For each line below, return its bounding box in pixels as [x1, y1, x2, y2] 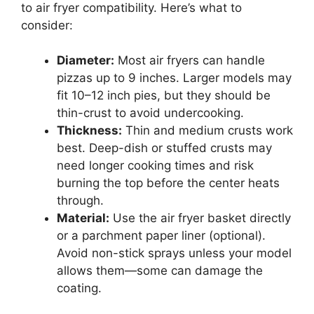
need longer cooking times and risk [57, 158, 254, 173]
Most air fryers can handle [114, 53, 265, 68]
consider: [21, 18, 73, 32]
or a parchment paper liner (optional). [57, 228, 266, 243]
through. [57, 193, 104, 208]
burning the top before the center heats [57, 176, 280, 191]
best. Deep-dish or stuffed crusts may [57, 141, 272, 156]
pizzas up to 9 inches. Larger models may [57, 71, 292, 86]
